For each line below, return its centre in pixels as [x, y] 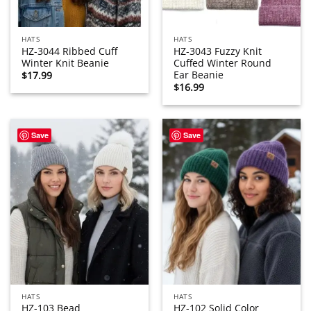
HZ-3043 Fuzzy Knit [218, 51]
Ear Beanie [199, 74]
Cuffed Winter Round [223, 62]
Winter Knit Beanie [66, 62]
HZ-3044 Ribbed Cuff [70, 51]
